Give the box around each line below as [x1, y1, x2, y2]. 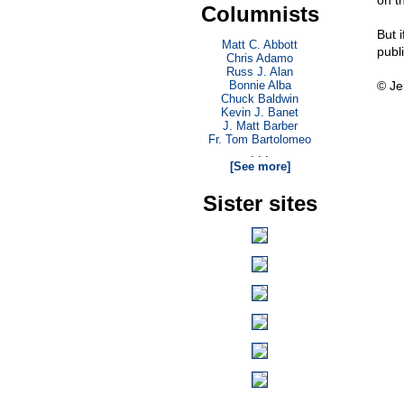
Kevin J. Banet [221, 106, 298, 119]
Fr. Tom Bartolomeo [208, 133, 311, 146]
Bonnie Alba [228, 78, 291, 92]
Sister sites [202, 191, 317, 216]
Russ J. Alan [226, 65, 293, 78]
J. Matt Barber [222, 119, 298, 133]
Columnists [200, 2, 319, 26]
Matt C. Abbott [222, 38, 298, 51]
